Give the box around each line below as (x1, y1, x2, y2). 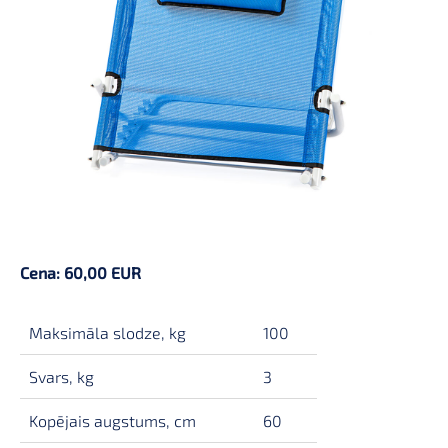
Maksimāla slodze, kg (28, 323, 186, 343)
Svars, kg (28, 367, 94, 387)
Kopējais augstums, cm (28, 411, 196, 431)
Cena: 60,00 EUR (20, 262, 141, 282)
